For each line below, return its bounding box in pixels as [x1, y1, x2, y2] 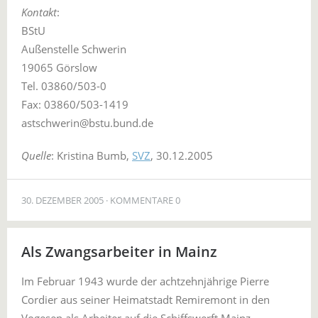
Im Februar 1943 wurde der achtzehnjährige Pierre [21, 274, 269, 288]
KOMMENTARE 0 [110, 194, 180, 207]
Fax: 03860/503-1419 [21, 97, 128, 111]
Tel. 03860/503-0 [21, 79, 106, 93]
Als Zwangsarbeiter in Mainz [21, 242, 217, 261]
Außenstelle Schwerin [21, 42, 126, 56]
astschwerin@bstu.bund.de [21, 116, 153, 130]
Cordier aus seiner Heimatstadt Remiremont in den [21, 292, 270, 307]
